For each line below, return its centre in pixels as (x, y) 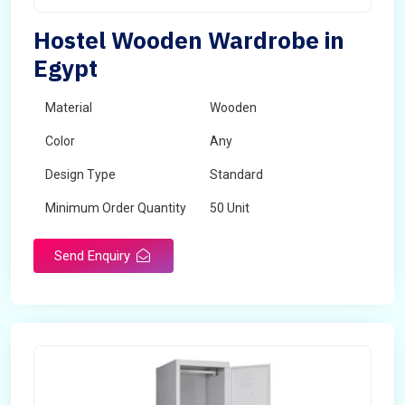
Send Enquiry (94, 256)
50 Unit (230, 208)
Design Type (80, 174)
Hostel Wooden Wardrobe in (189, 40)
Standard (236, 174)
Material (69, 108)
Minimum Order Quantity (116, 208)
